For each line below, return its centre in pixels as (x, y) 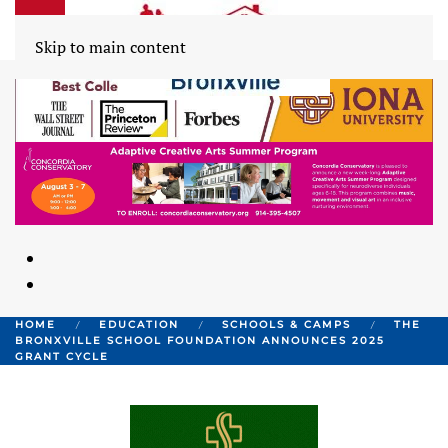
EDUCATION (139, 324)
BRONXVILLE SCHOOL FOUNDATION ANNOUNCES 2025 (200, 340)
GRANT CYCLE (67, 356)
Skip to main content (110, 47)
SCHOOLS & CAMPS (286, 324)
